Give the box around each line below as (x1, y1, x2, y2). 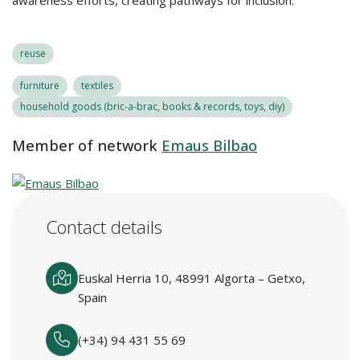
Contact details (46, 215, 162, 239)
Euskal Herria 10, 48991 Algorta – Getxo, (78, 270, 305, 286)
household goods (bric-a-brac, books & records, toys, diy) (20, 100, 284, 113)
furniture (20, 79, 59, 92)
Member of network (12, 136, 157, 155)
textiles (81, 79, 113, 92)
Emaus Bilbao (162, 136, 257, 155)
